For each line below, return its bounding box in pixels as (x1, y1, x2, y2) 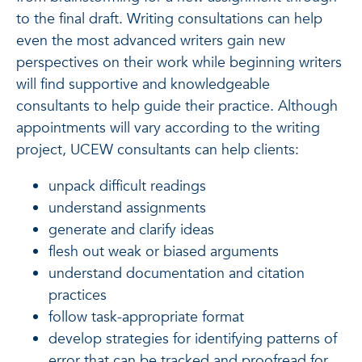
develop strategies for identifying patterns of (48, 329, 337, 349)
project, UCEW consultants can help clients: (16, 140, 299, 160)
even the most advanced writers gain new (16, 31, 285, 51)
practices (48, 285, 107, 305)
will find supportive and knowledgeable (16, 74, 270, 95)
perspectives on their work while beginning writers (16, 53, 342, 73)
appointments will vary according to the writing (16, 118, 320, 138)
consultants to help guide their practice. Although (16, 96, 338, 116)
